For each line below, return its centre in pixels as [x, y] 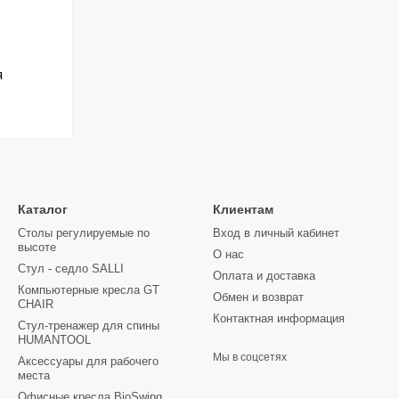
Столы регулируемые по [84, 233]
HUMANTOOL [54, 340]
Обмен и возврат [258, 297]
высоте [37, 247]
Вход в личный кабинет [276, 233]
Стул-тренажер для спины [89, 326]
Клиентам [243, 209]
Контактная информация [279, 318]
